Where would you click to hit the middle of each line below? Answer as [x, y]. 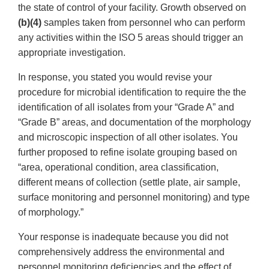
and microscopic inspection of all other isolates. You [128, 138]
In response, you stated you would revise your [115, 77]
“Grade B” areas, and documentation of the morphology [134, 122]
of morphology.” [51, 213]
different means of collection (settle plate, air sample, [129, 183]
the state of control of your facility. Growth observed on [132, 8]
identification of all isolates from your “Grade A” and [126, 107]
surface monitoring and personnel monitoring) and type [134, 198]
